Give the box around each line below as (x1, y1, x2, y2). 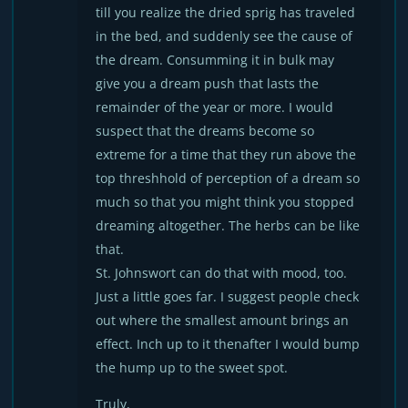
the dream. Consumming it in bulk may (96, 51, 335, 68)
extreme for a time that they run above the (96, 146, 357, 163)
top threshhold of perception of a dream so (96, 169, 361, 187)
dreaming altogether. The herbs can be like (96, 217, 361, 234)
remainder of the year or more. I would (96, 98, 334, 116)
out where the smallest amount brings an (96, 311, 350, 329)
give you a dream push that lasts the (96, 75, 320, 92)
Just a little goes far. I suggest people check (96, 288, 360, 305)
